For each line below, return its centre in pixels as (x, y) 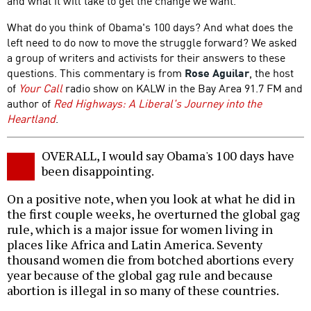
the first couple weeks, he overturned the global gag (153, 214)
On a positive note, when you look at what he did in (151, 199)
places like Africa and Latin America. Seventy (135, 245)
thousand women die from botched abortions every (150, 260)
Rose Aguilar (217, 73)
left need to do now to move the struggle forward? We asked (152, 42)
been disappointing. (98, 171)
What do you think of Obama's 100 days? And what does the (150, 27)
